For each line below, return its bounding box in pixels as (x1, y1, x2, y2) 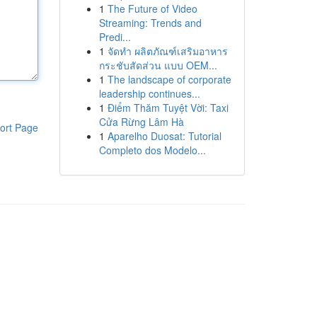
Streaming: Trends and (98, 16, 202, 30)
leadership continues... (98, 86, 200, 100)
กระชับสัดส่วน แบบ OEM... (98, 58, 217, 72)
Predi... (98, 30, 131, 44)
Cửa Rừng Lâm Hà (98, 115, 184, 129)
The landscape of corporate (107, 72, 231, 86)
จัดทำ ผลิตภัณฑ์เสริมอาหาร (107, 44, 228, 58)
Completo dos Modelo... (98, 143, 206, 157)
